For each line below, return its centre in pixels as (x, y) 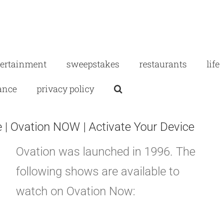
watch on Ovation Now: (76, 192)
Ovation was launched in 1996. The (106, 152)
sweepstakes (93, 64)
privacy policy (65, 88)
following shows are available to (98, 172)
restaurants (163, 64)
